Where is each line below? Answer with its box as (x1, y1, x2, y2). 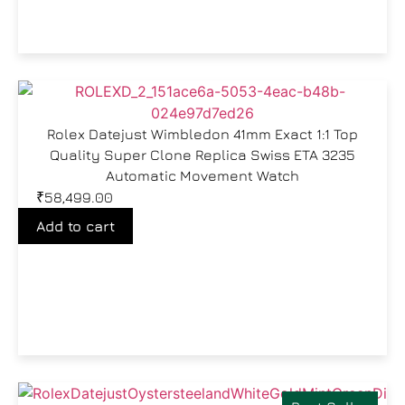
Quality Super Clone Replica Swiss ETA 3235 (50, 146, 355, 163)
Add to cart (36, 218, 115, 234)
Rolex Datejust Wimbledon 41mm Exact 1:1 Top (47, 126, 358, 142)
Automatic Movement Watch (106, 167, 299, 184)
